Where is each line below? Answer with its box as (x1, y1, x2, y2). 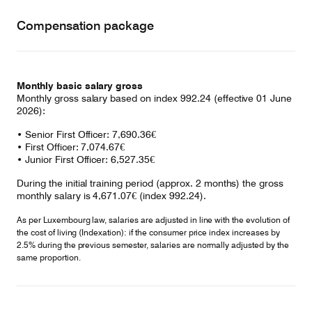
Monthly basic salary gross (17, 80, 143, 91)
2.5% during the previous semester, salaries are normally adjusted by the (17, 240, 289, 250)
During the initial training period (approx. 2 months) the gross (17, 178, 284, 189)
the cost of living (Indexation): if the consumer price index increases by (17, 228, 280, 237)
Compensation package (17, 18, 154, 33)
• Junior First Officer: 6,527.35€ (17, 154, 155, 165)
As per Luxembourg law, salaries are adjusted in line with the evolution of (17, 215, 290, 225)
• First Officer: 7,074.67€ (17, 141, 125, 153)
